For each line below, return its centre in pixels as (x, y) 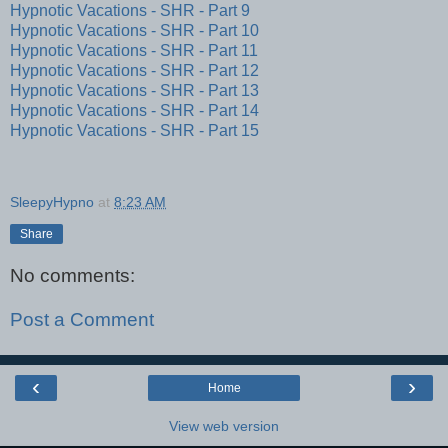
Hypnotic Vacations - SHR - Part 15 (134, 130)
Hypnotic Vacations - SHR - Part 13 (134, 90)
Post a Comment (82, 320)
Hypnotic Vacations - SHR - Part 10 (134, 30)
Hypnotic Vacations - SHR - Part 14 (134, 110)
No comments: (72, 276)
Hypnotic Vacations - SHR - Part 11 (134, 50)
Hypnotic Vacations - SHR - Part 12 (134, 70)
